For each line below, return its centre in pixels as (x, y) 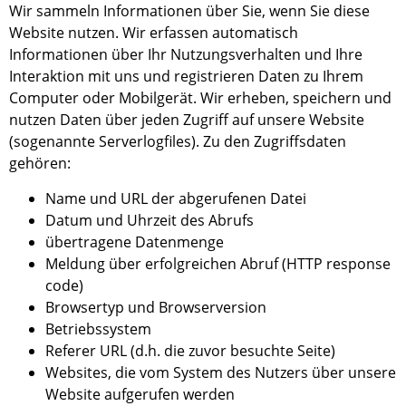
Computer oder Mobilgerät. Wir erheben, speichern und (200, 98)
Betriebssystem (98, 329)
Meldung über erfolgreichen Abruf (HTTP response (218, 263)
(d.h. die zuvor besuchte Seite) (231, 350)
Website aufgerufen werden (140, 394)
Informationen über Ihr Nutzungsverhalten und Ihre (186, 55)
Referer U (78, 350)
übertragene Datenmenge (135, 242)
